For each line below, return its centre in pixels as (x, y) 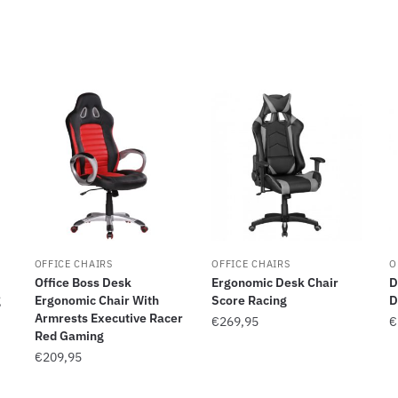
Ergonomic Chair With (96, 300)
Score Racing (250, 300)
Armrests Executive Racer (108, 318)
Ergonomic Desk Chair (275, 282)
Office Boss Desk (83, 282)
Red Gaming (69, 335)
